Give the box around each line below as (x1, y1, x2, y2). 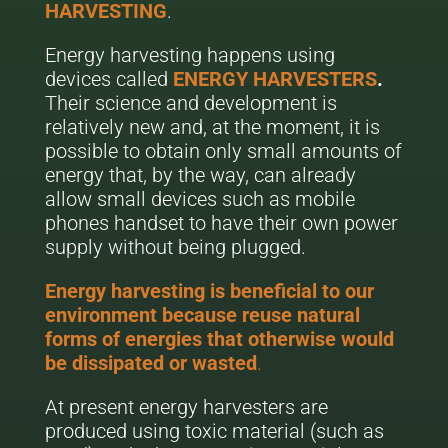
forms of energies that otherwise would (44, 327, 394, 351)
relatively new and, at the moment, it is (44, 115, 380, 139)
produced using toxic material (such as (44, 419, 384, 443)
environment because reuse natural (44, 303, 360, 327)
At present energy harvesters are (44, 395, 328, 419)
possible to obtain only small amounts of (44, 139, 402, 163)
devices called (44, 67, 173, 91)
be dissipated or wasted (44, 351, 257, 375)
